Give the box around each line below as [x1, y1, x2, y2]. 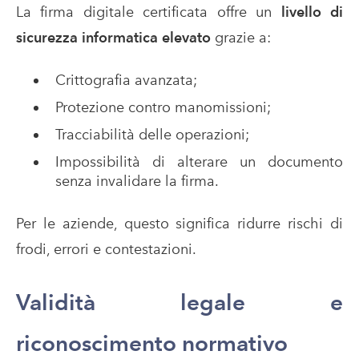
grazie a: [215, 29, 271, 46]
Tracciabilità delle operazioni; [54, 126, 249, 143]
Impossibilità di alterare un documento [54, 153, 343, 171]
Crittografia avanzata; [54, 71, 197, 89]
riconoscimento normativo [16, 329, 288, 357]
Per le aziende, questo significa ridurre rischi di [16, 215, 343, 232]
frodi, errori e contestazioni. [16, 240, 196, 258]
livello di [280, 3, 344, 21]
